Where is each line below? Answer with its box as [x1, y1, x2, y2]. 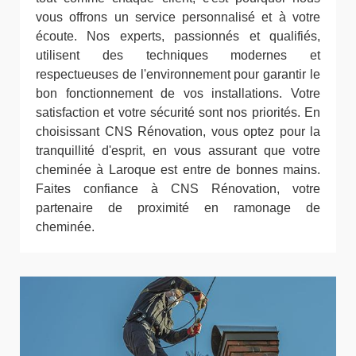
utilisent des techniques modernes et [36, 48, 320, 62]
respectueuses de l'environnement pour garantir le [36, 67, 320, 81]
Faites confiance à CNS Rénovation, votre [36, 181, 320, 195]
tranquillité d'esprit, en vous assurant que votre [36, 143, 320, 157]
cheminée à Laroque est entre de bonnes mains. [36, 162, 320, 176]
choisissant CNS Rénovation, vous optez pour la [36, 124, 320, 138]
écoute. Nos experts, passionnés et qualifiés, [36, 29, 320, 43]
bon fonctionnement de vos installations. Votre [36, 86, 320, 100]
